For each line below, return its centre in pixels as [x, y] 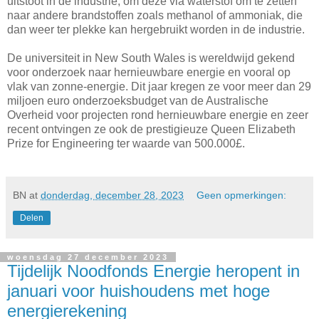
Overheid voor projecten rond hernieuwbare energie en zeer [158, 115]
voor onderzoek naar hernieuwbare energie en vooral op [149, 73]
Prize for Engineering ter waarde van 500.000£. [126, 144]
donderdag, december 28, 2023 [112, 195]
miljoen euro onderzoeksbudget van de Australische [138, 101]
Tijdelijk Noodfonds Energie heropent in [153, 271]
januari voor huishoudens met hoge [138, 291]
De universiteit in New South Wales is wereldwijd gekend [151, 58]
